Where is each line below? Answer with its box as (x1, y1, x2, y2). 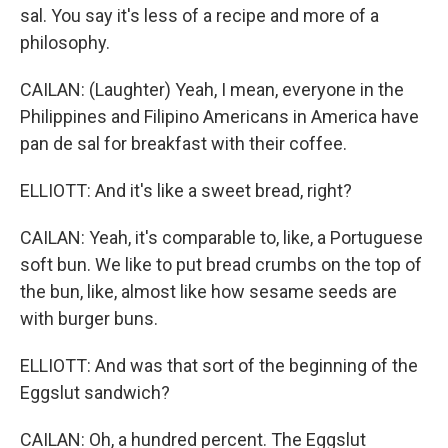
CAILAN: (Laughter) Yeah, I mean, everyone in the (20, 79, 404, 100)
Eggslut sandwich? (20, 382, 170, 403)
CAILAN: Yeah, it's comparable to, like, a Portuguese (20, 227, 423, 248)
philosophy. (20, 32, 110, 53)
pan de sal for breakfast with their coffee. (20, 133, 347, 154)
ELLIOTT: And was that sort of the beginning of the (20, 355, 418, 376)
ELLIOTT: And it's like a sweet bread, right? (20, 180, 352, 201)
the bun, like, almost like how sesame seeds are (20, 281, 397, 302)
